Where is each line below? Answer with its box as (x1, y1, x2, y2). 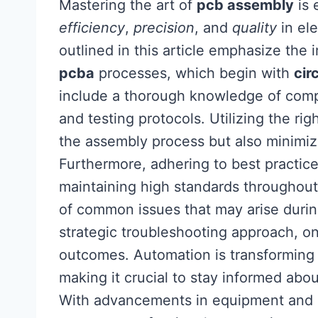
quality (232, 19, 277, 36)
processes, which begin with (94, 65, 294, 82)
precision (133, 19, 194, 36)
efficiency (59, 19, 125, 36)
